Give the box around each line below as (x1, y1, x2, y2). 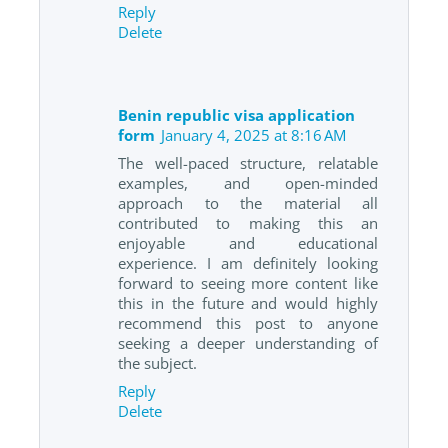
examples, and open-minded (118, 172, 378, 193)
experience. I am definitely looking (118, 252, 378, 273)
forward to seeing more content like (118, 272, 378, 293)
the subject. (118, 352, 197, 373)
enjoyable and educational (118, 232, 378, 253)
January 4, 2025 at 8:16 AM (161, 124, 346, 145)
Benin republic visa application (118, 104, 355, 125)
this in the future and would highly (118, 292, 378, 313)
